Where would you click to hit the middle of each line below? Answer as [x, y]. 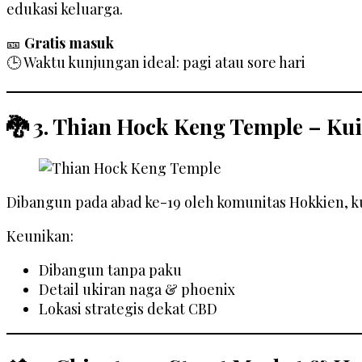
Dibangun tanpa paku [110, 270]
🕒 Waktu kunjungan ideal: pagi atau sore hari [156, 63]
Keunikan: [40, 236]
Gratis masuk [69, 43]
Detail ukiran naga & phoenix [137, 290]
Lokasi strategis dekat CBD [128, 309]
